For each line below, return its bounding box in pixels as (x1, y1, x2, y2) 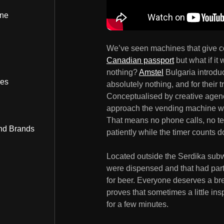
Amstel (139, 67, 163, 76)
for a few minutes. (106, 199, 168, 208)
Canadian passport (106, 55, 174, 64)
